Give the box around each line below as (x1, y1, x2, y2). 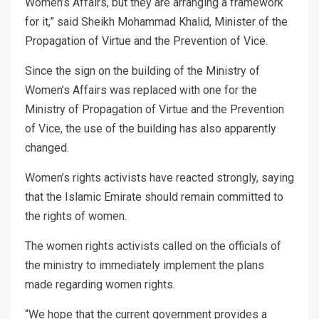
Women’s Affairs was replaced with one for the (25, 83, 257, 97)
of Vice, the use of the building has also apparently (25, 121, 276, 135)
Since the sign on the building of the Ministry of (25, 63, 260, 78)
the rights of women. (25, 209, 127, 223)
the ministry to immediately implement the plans (25, 258, 264, 272)
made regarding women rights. (25, 277, 175, 291)
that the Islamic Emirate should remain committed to (25, 189, 283, 204)
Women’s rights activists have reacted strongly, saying (25, 170, 294, 184)
